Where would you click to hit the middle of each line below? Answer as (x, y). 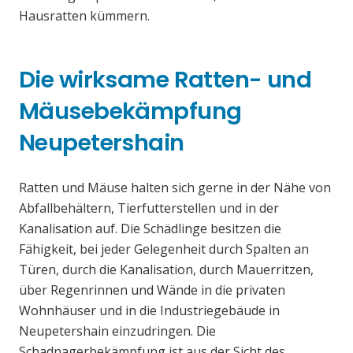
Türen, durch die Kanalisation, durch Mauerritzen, (166, 270)
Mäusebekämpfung (130, 111)
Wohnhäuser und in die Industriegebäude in (149, 311)
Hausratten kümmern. (84, 16)
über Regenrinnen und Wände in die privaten (152, 290)
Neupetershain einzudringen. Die (117, 331)
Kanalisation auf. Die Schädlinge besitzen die (150, 229)
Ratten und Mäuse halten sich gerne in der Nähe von (175, 188)
